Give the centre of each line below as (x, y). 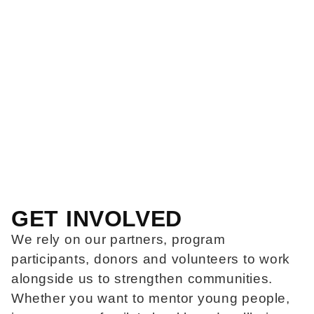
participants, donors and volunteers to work (151, 259)
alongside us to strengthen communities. (142, 278)
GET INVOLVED (97, 218)
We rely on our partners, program (118, 239)
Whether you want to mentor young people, (151, 298)
